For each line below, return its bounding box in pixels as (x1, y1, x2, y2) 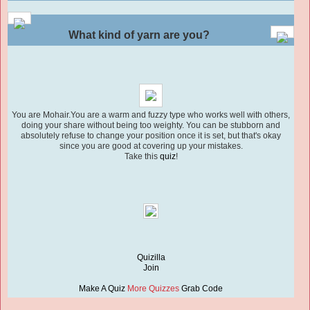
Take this (124, 152, 160, 162)
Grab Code (181, 284, 223, 294)
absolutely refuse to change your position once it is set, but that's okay (21, 131, 281, 141)
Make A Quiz (79, 284, 125, 294)
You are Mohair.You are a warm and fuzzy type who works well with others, (12, 110, 290, 120)
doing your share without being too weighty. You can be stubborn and (21, 120, 280, 131)
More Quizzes (127, 284, 179, 294)
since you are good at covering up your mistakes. (59, 141, 243, 152)
